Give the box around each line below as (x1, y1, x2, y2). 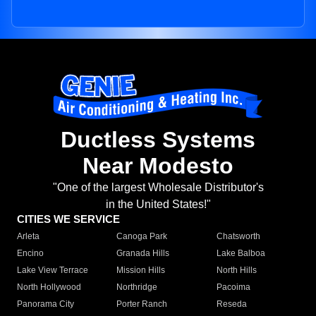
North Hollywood (17, 282, 81, 293)
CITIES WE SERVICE (17, 213, 120, 226)
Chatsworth (216, 231, 260, 242)
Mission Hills (116, 265, 166, 276)
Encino (17, 248, 44, 259)
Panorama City (17, 299, 74, 310)
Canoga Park (116, 231, 168, 242)
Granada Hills (116, 248, 170, 259)
